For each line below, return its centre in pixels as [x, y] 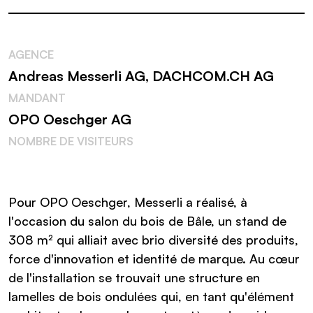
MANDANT [37, 98]
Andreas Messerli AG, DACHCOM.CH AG [141, 76]
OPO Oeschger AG [70, 119]
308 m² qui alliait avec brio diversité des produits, [153, 240]
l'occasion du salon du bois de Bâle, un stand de [147, 221]
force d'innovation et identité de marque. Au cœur [154, 259]
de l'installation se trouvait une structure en [134, 278]
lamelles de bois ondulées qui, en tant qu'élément [151, 297]
